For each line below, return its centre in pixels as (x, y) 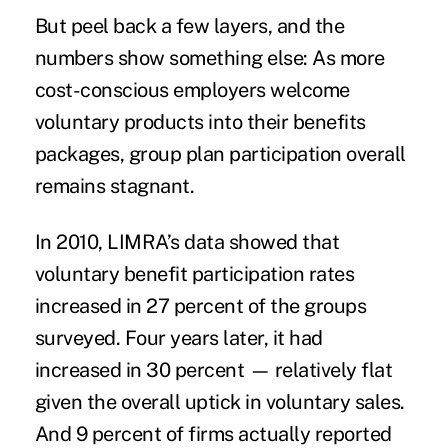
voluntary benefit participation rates (194, 274)
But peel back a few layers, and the (189, 26)
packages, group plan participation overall (220, 154)
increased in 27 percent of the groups (200, 306)
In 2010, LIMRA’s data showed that (187, 242)
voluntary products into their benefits (200, 122)
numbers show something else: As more (209, 58)
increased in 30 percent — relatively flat (213, 370)
